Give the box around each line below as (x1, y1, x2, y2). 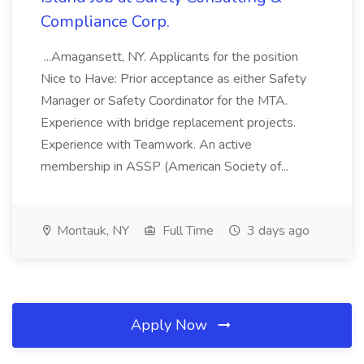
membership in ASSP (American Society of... (41, 158, 292, 175)
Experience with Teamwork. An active (41, 136, 252, 154)
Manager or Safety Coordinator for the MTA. (41, 92, 288, 110)
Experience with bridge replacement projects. (41, 114, 296, 132)
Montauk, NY (54, 222, 129, 240)
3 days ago (244, 222, 310, 240)
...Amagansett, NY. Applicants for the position (41, 48, 298, 66)
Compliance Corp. (41, 11, 170, 32)
